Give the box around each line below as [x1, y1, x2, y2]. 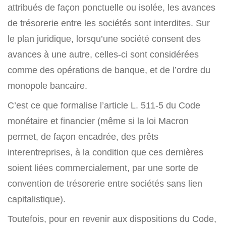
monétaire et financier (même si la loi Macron [8, 116, 189, 127]
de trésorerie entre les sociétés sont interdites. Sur [8, 18, 210, 29]
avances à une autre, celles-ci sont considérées [8, 49, 199, 60]
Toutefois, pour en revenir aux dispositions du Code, [8, 213, 216, 224]
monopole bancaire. [8, 80, 87, 91]
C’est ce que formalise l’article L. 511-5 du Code [8, 100, 200, 111]
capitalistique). [8, 194, 66, 205]
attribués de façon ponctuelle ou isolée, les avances [8, 2, 215, 13]
